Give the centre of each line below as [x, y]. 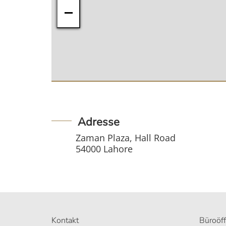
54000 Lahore [104, 149]
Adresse [99, 122]
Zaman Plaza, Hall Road [126, 138]
